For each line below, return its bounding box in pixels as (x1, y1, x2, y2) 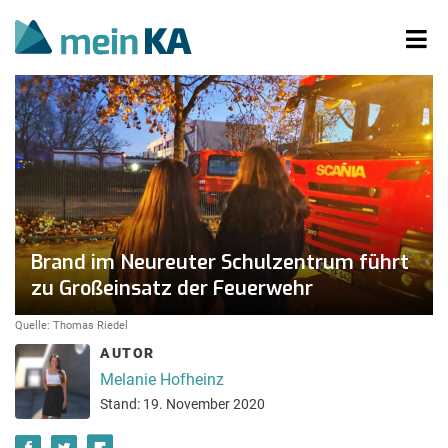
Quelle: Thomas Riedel (15, 318, 128, 332)
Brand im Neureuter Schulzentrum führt (31, 249, 409, 276)
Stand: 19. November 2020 (100, 396, 265, 412)
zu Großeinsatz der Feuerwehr (31, 275, 313, 302)
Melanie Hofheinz (100, 369, 224, 389)
